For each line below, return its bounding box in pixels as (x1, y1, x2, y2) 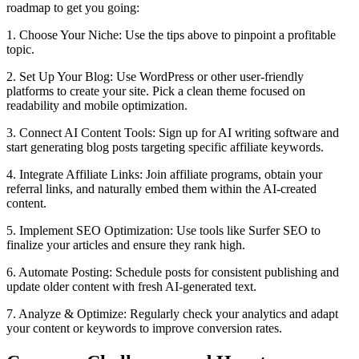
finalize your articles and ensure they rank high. (6, 237, 245, 252)
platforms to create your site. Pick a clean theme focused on (6, 83, 305, 98)
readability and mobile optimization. (6, 98, 188, 112)
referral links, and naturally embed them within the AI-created (6, 181, 317, 196)
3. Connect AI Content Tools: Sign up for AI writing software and (6, 125, 339, 139)
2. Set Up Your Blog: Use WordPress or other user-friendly (6, 69, 304, 83)
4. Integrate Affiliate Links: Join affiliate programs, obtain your (6, 167, 322, 181)
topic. (6, 42, 34, 56)
